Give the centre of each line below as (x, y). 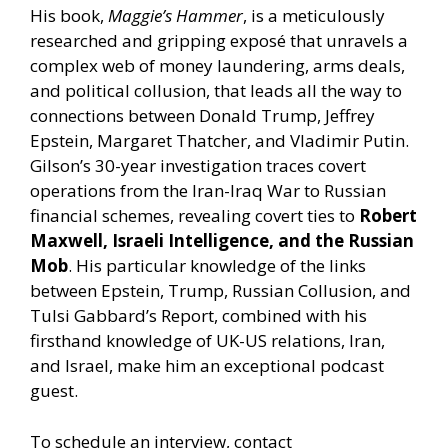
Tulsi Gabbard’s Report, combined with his (198, 316)
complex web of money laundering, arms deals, (217, 66)
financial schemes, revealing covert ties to (194, 216)
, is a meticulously (314, 16)
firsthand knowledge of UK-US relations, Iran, (207, 341)
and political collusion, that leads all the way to (216, 91)
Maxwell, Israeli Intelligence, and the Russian (222, 241)
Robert (388, 216)
